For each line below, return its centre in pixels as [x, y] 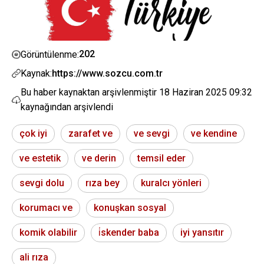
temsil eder [161, 159]
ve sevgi [152, 134]
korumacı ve [46, 208]
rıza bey [103, 183]
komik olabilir [48, 233]
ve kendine [214, 134]
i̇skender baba [129, 233]
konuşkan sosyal [130, 208]
